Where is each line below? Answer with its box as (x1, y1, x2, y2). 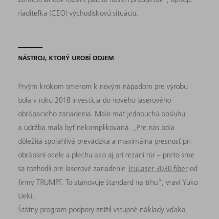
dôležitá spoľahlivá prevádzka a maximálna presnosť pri (18, 136, 191, 146)
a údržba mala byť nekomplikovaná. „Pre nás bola (18, 122, 175, 132)
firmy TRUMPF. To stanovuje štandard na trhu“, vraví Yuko (18, 177, 198, 187)
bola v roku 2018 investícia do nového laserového (18, 95, 172, 105)
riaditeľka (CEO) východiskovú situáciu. (18, 8, 139, 18)
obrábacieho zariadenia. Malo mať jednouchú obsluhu (18, 109, 186, 118)
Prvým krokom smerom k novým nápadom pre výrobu (18, 81, 188, 91)
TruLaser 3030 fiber (128, 163, 188, 173)
